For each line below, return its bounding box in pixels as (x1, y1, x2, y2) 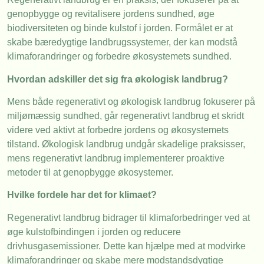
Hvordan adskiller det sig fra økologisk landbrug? (7, 74, 228, 84)
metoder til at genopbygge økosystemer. (7, 167, 173, 177)
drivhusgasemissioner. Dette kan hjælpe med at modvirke (7, 240, 246, 251)
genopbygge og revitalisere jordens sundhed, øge (7, 9, 214, 19)
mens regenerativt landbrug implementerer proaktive (7, 153, 225, 163)
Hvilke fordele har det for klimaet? (7, 190, 157, 200)
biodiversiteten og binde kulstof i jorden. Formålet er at (7, 23, 233, 34)
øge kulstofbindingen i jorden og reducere (7, 226, 181, 237)
